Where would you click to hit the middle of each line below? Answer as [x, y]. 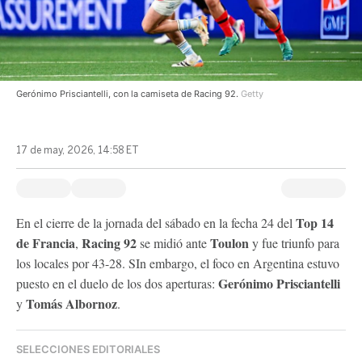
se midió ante [173, 243]
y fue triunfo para [296, 243]
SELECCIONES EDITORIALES [88, 349]
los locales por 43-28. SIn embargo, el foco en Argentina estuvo [178, 263]
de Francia [46, 243]
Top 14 [313, 223]
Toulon [231, 243]
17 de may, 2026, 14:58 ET [78, 150]
